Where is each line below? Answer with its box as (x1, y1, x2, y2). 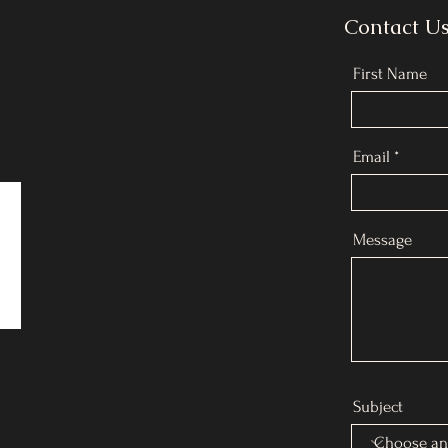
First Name (352, 64, 427, 83)
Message (352, 230, 412, 249)
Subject (352, 397, 403, 416)
